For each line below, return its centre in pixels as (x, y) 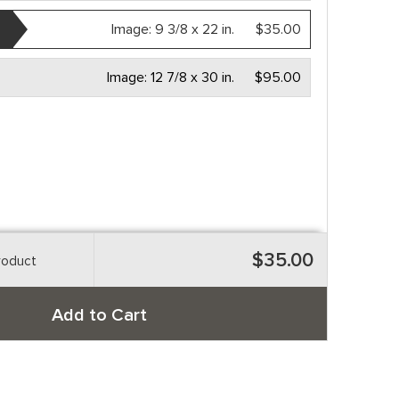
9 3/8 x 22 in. (195, 29)
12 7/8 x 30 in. (193, 77)
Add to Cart (100, 315)
